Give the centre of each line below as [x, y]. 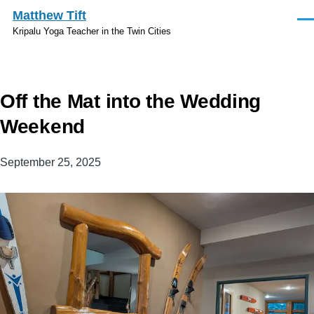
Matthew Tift [49, 15]
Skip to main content [63, 9]
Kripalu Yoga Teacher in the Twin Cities [92, 31]
